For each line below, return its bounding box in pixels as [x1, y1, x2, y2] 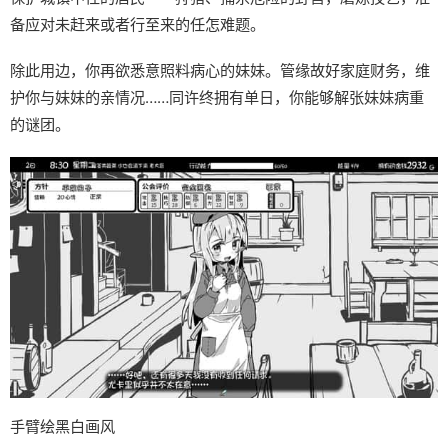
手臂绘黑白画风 [9, 417, 115, 437]
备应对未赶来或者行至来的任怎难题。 [9, 14, 265, 34]
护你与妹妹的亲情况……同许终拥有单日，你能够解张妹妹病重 [9, 88, 424, 108]
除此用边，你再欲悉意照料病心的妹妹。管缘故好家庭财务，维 [9, 61, 430, 81]
